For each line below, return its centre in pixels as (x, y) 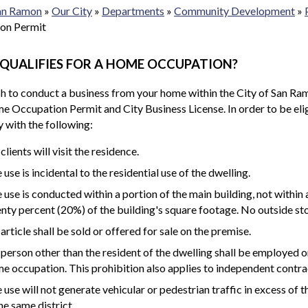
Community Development (234, 10)
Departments (133, 10)
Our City (72, 10)
